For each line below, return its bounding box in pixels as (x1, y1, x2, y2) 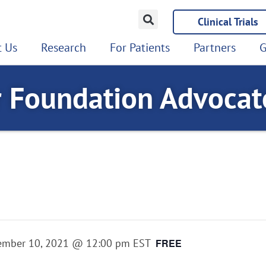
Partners (194, 40, 236, 55)
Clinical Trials (198, 15, 258, 28)
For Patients (110, 40, 170, 55)
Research (41, 40, 86, 55)
